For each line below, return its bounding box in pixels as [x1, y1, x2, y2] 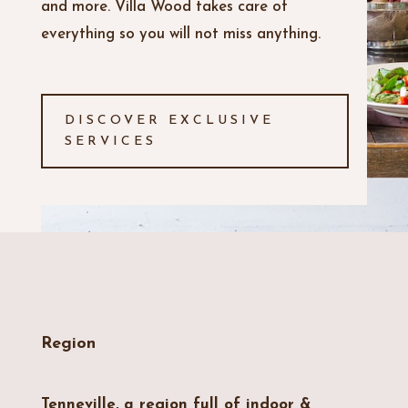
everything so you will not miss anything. [40, 26, 321, 43]
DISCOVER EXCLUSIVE [64, 114, 274, 128]
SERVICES [64, 135, 157, 149]
